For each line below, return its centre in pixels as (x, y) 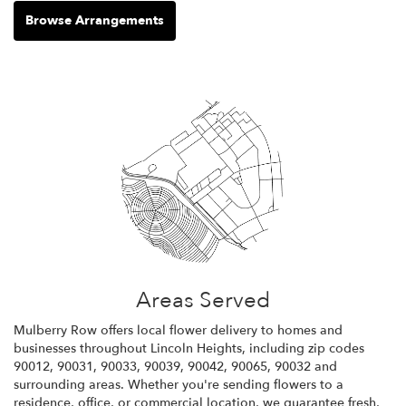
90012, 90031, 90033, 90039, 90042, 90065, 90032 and (175, 366)
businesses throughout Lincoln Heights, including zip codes (189, 348)
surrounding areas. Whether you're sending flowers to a (179, 384)
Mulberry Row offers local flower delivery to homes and (178, 330)
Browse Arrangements (95, 20)
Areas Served (203, 300)
